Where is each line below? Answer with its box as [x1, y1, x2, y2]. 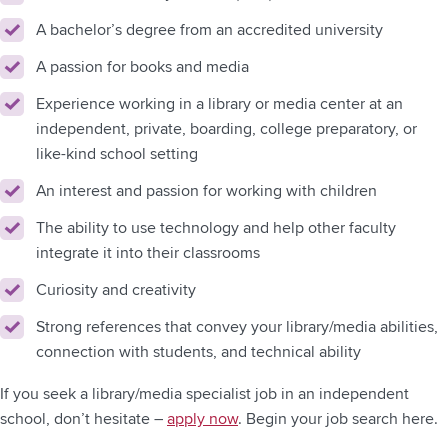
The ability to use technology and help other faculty [36, 218, 396, 238]
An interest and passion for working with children [36, 181, 377, 201]
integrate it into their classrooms [36, 243, 260, 263]
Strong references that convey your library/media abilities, [36, 317, 438, 337]
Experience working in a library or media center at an [36, 94, 403, 114]
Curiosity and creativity [36, 280, 196, 300]
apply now [167, 409, 238, 429]
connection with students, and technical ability [36, 342, 361, 362]
